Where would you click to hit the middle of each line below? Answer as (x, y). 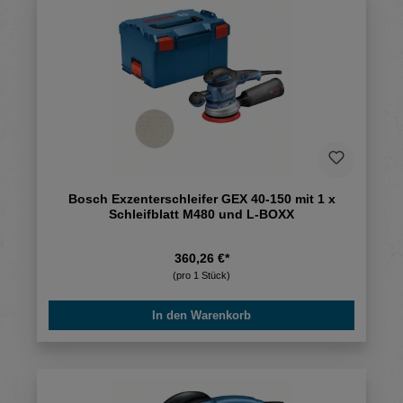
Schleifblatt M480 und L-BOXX (201, 215)
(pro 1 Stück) (201, 276)
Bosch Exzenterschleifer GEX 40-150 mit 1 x (201, 199)
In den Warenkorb (201, 316)
